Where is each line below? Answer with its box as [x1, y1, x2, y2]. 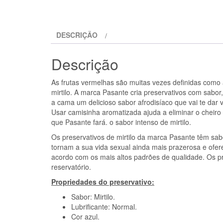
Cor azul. [71, 211, 100, 222]
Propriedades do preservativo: [51, 176, 154, 187]
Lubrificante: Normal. [71, 201, 137, 212]
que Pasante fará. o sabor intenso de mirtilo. [51, 116, 191, 127]
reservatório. [51, 161, 91, 172]
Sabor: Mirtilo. [71, 191, 115, 202]
